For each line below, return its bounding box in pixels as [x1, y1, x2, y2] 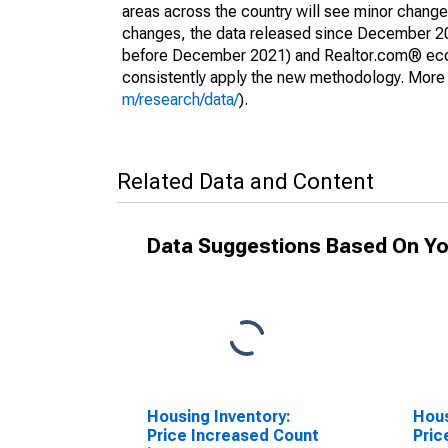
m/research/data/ [122, 90, 239, 109]
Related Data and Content [117, 169, 374, 194]
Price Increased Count [147, 426, 319, 445]
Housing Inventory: [147, 407, 291, 426]
